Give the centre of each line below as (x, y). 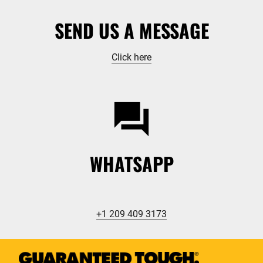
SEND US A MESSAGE (131, 30)
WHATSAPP (131, 163)
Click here (131, 57)
